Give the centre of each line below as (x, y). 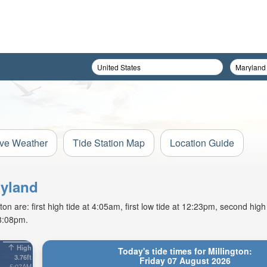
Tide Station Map (109, 143)
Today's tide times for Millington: (185, 251)
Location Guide (202, 143)
